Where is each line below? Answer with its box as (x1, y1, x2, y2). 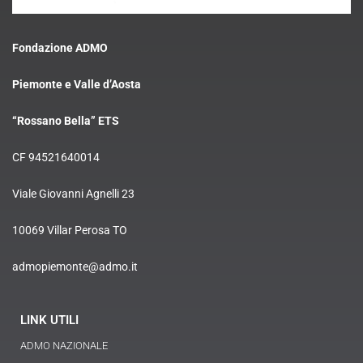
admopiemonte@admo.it (12, 259, 138, 273)
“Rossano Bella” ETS (12, 113, 119, 127)
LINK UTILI (20, 312, 79, 327)
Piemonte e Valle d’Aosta (12, 77, 141, 91)
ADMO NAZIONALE (20, 339, 108, 352)
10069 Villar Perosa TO (12, 223, 127, 237)
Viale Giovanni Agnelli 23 (12, 186, 135, 200)
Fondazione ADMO (12, 41, 108, 54)
